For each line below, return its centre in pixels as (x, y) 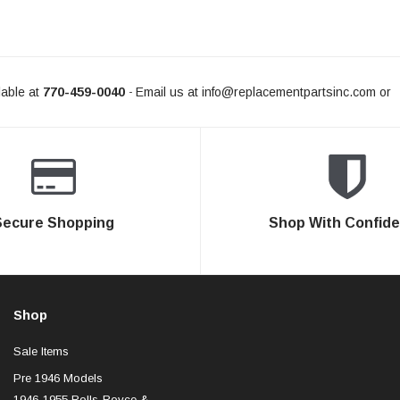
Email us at (167, 92)
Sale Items (41, 351)
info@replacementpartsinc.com (288, 92)
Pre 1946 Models (58, 378)
